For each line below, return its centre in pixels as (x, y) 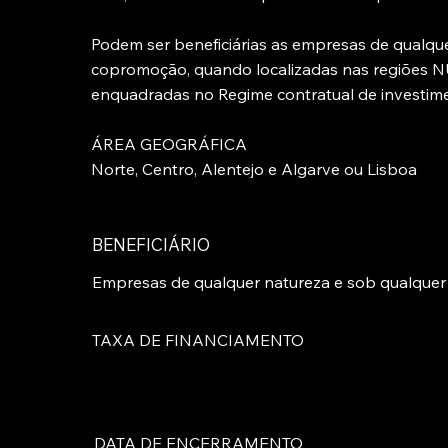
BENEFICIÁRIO (150, 244)
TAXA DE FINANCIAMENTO (198, 340)
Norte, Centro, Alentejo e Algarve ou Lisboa (254, 169)
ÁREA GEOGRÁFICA (169, 144)
